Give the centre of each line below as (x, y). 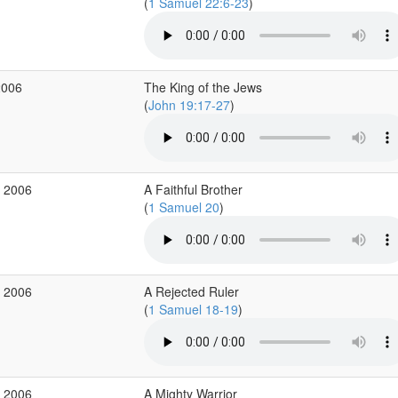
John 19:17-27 (189, 105)
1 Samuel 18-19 (193, 309)
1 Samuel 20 (183, 207)
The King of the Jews (203, 87)
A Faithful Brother (193, 189)
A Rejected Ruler (191, 291)
